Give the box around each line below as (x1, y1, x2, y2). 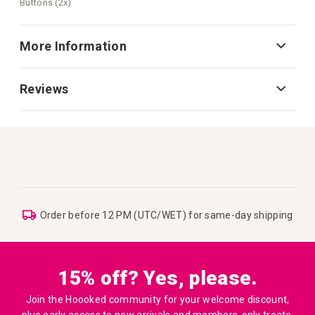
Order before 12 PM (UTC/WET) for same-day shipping (39, 209, 293, 221)
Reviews (20, 81, 69, 96)
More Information (20, 38, 127, 53)
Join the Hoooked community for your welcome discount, (25, 294, 290, 306)
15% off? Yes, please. (58, 266, 257, 290)
